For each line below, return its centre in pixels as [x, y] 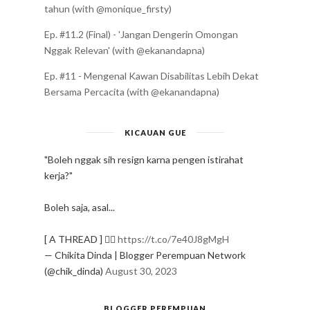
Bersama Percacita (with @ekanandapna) [132, 91]
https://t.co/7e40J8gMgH [173, 239]
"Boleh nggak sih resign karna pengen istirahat [144, 159]
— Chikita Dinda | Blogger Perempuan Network [145, 255]
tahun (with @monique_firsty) [108, 8]
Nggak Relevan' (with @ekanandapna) [125, 50]
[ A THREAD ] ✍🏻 [81, 239]
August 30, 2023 [141, 271]
